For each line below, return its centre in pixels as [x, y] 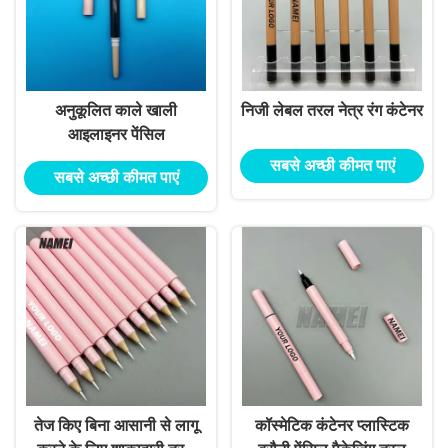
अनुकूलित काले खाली [116, 111]
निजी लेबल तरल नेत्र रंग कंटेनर [332, 111]
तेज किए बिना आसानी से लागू [116, 426]
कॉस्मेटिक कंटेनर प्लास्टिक [332, 426]
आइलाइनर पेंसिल [116, 135]
